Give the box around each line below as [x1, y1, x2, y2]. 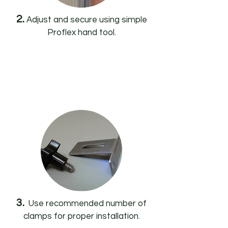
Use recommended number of [26, 199, 147, 208]
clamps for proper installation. [23, 212, 140, 221]
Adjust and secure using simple [24, 15, 147, 24]
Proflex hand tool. [47, 28, 116, 37]
